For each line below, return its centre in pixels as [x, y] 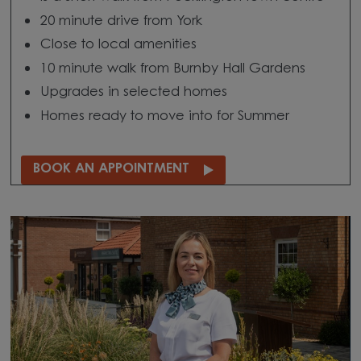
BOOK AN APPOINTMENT [111, 170]
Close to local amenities [119, 46]
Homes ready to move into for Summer [165, 116]
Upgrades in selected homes [134, 93]
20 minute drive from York [122, 21]
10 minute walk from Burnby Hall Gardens [173, 69]
